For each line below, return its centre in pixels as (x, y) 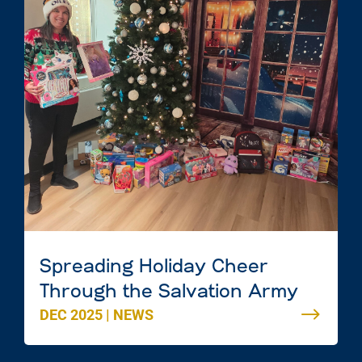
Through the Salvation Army (169, 292)
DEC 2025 (71, 314)
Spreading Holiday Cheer (154, 267)
